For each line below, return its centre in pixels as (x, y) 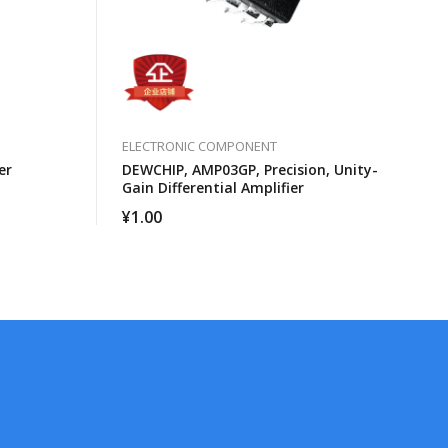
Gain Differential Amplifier (213, 187)
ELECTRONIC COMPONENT (199, 145)
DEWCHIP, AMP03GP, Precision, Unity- (250, 169)
